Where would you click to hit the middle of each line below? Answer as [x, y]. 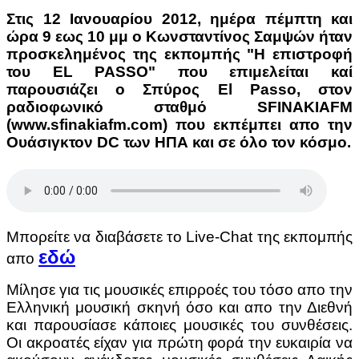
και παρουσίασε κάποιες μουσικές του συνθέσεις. [179, 325]
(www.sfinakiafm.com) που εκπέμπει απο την [179, 124]
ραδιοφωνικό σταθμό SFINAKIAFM [179, 107]
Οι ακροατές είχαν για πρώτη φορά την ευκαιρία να [179, 342]
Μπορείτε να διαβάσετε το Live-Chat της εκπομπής [179, 236]
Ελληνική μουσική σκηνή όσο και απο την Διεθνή [179, 307]
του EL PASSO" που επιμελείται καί [179, 71]
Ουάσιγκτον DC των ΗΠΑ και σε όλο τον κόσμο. [179, 142]
